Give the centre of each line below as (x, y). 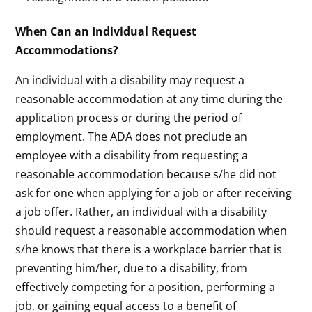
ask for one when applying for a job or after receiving (154, 193)
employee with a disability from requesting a (132, 155)
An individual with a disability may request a (130, 80)
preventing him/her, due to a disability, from (132, 268)
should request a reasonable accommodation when (151, 230)
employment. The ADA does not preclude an (132, 136)
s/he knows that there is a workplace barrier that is (149, 249)
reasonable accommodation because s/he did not (146, 174)
